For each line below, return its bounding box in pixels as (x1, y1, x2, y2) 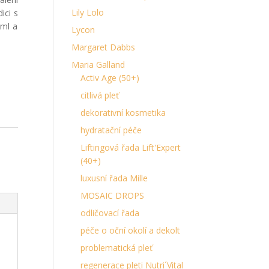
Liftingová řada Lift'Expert (80, 142, 181, 153)
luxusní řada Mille (80, 172, 148, 184)
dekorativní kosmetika (80, 107, 166, 118)
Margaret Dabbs (71, 41, 136, 53)
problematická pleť (80, 242, 153, 253)
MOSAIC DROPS (80, 190, 145, 201)
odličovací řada (80, 207, 140, 219)
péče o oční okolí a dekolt (80, 225, 181, 236)
